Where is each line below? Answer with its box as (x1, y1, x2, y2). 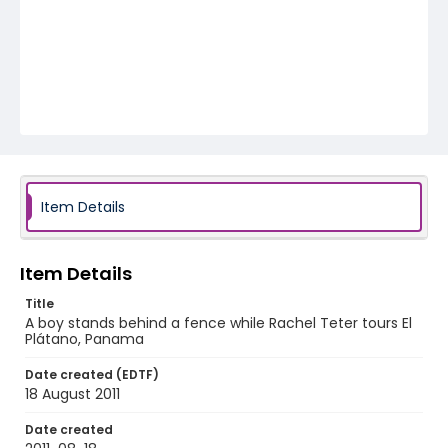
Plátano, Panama (25, 329, 144, 349)
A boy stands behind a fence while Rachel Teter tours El (25, 313, 412, 333)
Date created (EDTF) (25, 366, 159, 383)
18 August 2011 (25, 384, 120, 404)
